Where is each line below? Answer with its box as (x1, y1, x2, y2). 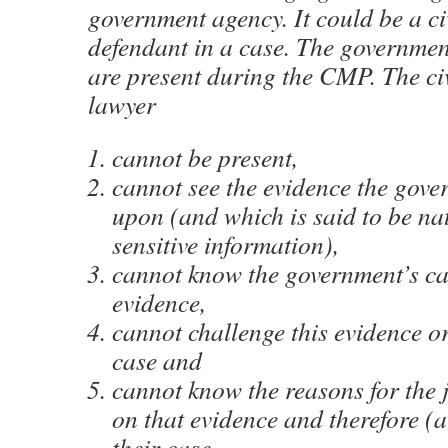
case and (112, 343, 202, 377)
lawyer (88, 87, 156, 121)
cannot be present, (112, 140, 298, 174)
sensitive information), (112, 227, 339, 261)
